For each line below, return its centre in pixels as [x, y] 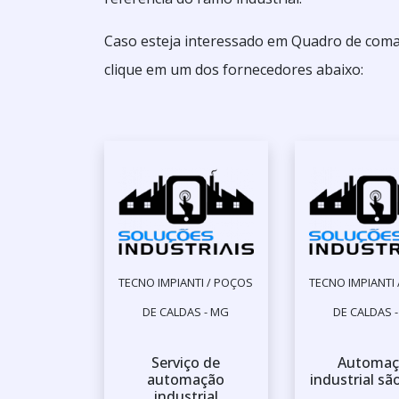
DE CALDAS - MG [186, 312]
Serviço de [186, 363]
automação [186, 380]
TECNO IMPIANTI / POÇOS [186, 283]
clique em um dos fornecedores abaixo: [234, 69]
